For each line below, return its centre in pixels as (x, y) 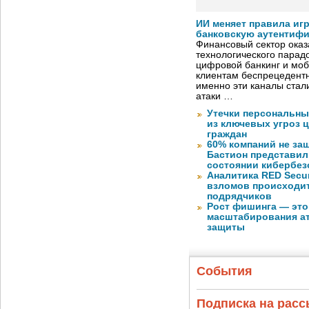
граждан (227, 134)
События (225, 271)
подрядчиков (239, 197)
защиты (226, 228)
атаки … (215, 97)
